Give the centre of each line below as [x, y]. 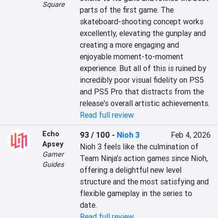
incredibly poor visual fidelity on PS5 [142, 80]
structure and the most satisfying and [145, 182]
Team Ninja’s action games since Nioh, [144, 158]
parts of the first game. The [127, 10]
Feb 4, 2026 [191, 135]
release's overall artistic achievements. [145, 103]
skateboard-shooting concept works [142, 21]
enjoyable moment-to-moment [132, 56]
